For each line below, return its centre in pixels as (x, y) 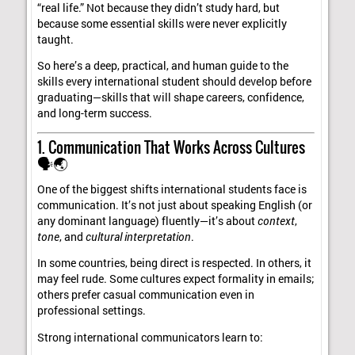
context (277, 221)
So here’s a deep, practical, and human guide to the (163, 66)
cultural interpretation (139, 237)
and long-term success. (95, 114)
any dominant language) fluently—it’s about (148, 221)
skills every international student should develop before (175, 82)
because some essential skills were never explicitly (162, 23)
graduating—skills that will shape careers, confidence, (171, 98)
